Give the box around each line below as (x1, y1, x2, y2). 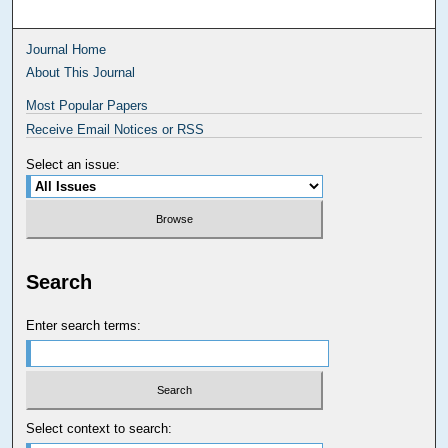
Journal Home (26, 42, 107, 58)
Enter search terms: (26, 318, 142, 334)
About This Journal (26, 65, 136, 81)
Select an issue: (26, 157, 121, 173)
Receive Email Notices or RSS (26, 122, 205, 138)
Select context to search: (26, 420, 173, 436)
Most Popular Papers (26, 98, 149, 114)
